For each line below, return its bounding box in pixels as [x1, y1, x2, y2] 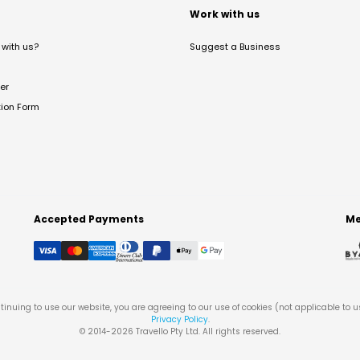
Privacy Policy [150, 313, 208, 325]
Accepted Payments [34, 211, 144, 226]
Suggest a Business [190, 39, 280, 53]
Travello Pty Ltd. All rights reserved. [133, 325, 280, 337]
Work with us [190, 6, 260, 21]
